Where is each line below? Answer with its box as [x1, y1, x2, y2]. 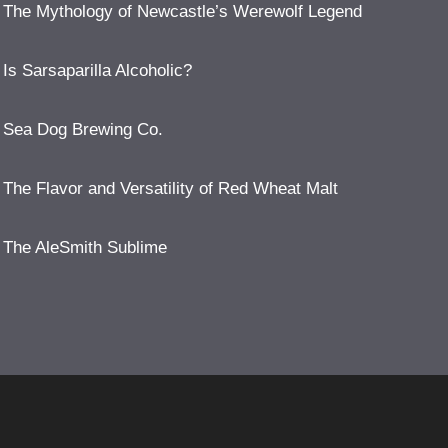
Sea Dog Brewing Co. [2, 120, 163, 140]
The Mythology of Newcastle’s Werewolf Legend [2, 2, 362, 22]
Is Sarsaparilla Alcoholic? [2, 61, 192, 81]
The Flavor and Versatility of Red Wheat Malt [2, 179, 338, 199]
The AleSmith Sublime [2, 238, 167, 258]
